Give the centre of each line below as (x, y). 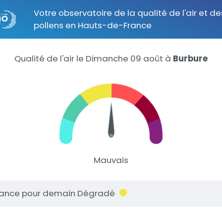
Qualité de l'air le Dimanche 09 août (89, 58)
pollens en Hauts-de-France (93, 25)
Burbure (190, 58)
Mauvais (111, 160)
